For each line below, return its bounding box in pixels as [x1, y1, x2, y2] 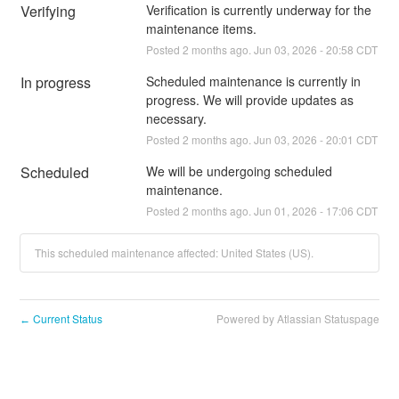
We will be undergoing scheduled [145, 161, 332, 180]
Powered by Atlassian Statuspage [216, 310, 379, 326]
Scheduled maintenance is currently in [145, 71, 361, 90]
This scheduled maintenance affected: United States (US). [35, 244, 314, 260]
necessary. [145, 109, 207, 127]
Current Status [30, 310, 103, 326]
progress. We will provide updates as [145, 90, 354, 109]
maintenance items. [145, 19, 256, 37]
